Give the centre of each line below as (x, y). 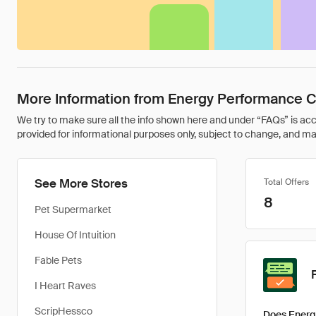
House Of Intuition (75, 235)
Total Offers (286, 182)
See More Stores (81, 183)
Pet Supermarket (73, 209)
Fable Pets (58, 260)
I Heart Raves (65, 286)
